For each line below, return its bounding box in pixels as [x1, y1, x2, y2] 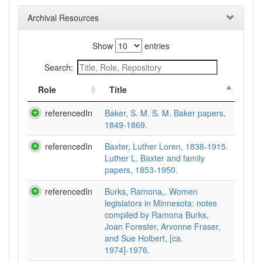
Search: [44, 61, 73, 73]
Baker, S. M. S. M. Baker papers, [105, 107, 226, 119]
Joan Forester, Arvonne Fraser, [105, 220, 220, 232]
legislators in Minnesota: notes [105, 197, 217, 209]
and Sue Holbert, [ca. [105, 232, 183, 244]
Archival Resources [27, 12, 99, 23]
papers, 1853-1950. [105, 164, 178, 175]
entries [142, 40, 170, 51]
